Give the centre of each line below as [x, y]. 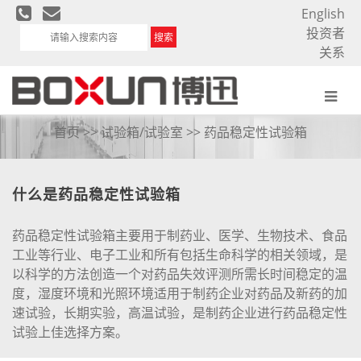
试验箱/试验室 [142, 132]
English [323, 14]
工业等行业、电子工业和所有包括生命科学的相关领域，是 [180, 255]
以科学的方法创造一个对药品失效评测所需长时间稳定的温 [180, 274]
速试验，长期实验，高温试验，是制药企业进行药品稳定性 [180, 313]
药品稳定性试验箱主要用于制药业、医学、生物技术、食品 [180, 235]
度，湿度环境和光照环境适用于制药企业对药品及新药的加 [180, 293]
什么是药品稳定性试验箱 [96, 194]
